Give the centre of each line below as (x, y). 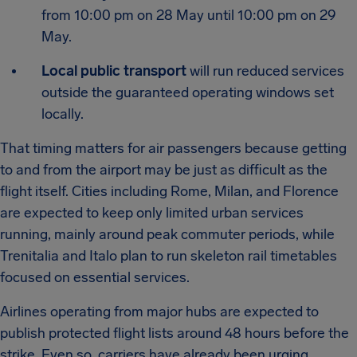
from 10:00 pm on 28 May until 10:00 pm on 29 (189, 15)
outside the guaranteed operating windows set (188, 92)
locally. (63, 114)
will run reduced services (265, 71)
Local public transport (114, 71)
